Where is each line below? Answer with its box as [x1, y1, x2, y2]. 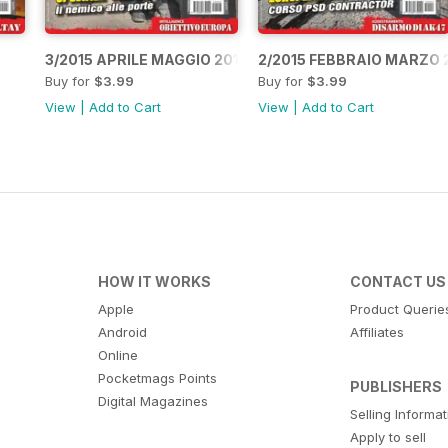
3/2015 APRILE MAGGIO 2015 [44, 51, 248, 69]
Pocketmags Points [97, 370, 217, 387]
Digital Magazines [97, 393, 208, 410]
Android [97, 324, 147, 341]
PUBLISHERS [350, 378, 443, 396]
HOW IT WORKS [97, 273, 211, 291]
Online [97, 347, 138, 364]
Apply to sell [350, 429, 427, 446]
